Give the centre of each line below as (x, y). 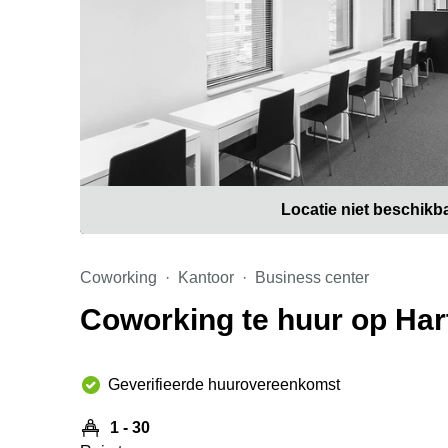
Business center (312, 277)
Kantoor (206, 277)
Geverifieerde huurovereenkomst (224, 384)
